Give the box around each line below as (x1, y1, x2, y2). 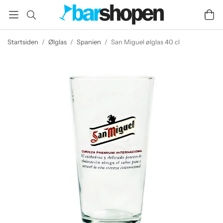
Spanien (77, 38, 101, 46)
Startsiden (7, 38, 38, 46)
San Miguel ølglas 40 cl (111, 38, 180, 46)
